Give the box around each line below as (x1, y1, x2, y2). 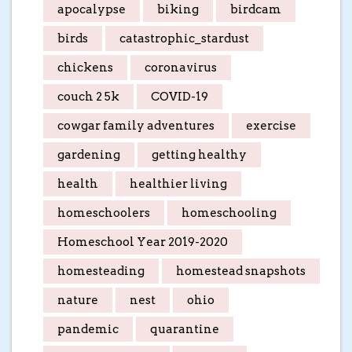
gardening (57, 147, 120, 162)
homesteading (57, 263, 145, 278)
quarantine (150, 321, 219, 336)
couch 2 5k (57, 89, 119, 104)
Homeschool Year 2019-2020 (57, 234, 228, 249)
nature (57, 292, 98, 307)
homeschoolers (57, 205, 150, 220)
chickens (57, 60, 113, 75)
